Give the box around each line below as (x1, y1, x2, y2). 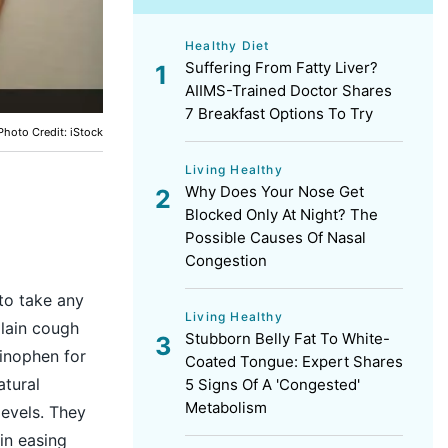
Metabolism (185, 398, 267, 417)
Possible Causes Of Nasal (185, 228, 366, 247)
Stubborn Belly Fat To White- (185, 329, 390, 348)
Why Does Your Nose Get (185, 182, 364, 201)
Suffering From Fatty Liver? (185, 58, 378, 77)
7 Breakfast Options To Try (185, 104, 373, 123)
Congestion (185, 251, 267, 270)
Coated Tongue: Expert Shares (185, 352, 403, 371)
